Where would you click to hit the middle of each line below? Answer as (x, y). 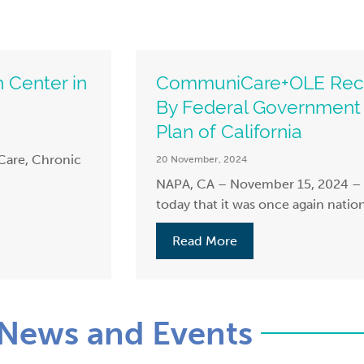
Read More (205, 241)
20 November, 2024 (201, 160)
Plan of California (229, 132)
